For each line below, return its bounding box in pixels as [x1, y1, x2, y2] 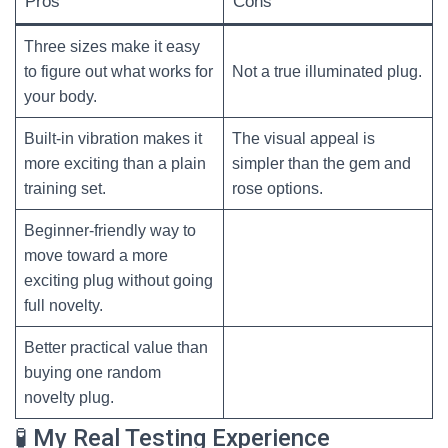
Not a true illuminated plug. [232, 63, 422, 80]
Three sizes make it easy [24, 38, 200, 55]
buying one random [24, 364, 161, 381]
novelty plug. [24, 389, 114, 406]
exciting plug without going [24, 272, 213, 289]
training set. [24, 180, 106, 197]
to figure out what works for [24, 63, 213, 80]
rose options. [232, 180, 323, 197]
